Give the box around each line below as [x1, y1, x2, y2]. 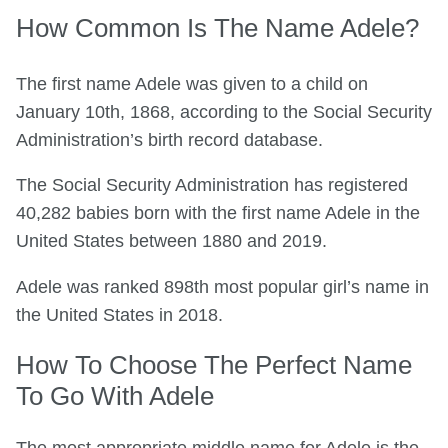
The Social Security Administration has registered [16, 175, 408, 196]
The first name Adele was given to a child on [16, 73, 368, 94]
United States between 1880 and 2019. [16, 231, 327, 252]
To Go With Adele [16, 381, 214, 412]
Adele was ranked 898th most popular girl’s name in [16, 276, 429, 297]
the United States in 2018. [16, 304, 223, 325]
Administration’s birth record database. [16, 129, 323, 150]
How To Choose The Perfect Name [16, 350, 412, 381]
